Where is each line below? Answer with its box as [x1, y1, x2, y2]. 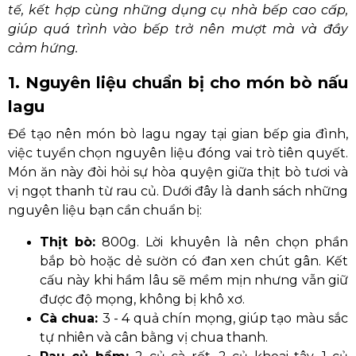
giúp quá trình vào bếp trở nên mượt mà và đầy [8, 21, 348, 37]
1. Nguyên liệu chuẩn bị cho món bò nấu [8, 73, 348, 92]
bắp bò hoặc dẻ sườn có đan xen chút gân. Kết [40, 253, 348, 269]
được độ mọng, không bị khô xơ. [40, 292, 245, 307]
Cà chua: [40, 311, 103, 326]
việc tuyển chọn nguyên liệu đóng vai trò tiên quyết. [8, 145, 348, 161]
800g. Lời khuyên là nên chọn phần [95, 234, 348, 250]
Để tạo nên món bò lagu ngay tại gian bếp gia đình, [8, 126, 348, 141]
